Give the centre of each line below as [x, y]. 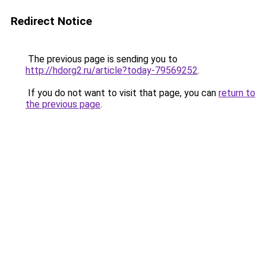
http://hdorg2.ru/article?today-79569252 [112, 70]
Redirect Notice [51, 21]
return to [237, 93]
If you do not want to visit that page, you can [122, 93]
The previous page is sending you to [102, 59]
